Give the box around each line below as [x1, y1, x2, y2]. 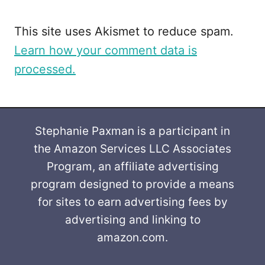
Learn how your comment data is [14, 43, 197, 57]
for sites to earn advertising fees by [37, 195, 228, 209]
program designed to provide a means [31, 177, 234, 191]
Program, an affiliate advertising [46, 159, 219, 173]
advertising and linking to [64, 212, 201, 227]
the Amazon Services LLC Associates [34, 141, 231, 156]
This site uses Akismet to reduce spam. [14, 24, 234, 38]
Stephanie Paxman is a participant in [35, 124, 230, 138]
